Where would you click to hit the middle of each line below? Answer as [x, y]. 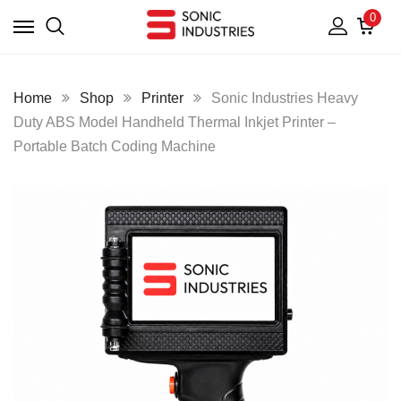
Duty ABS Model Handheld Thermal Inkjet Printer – [175, 122]
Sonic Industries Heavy [285, 98]
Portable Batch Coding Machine [115, 146]
